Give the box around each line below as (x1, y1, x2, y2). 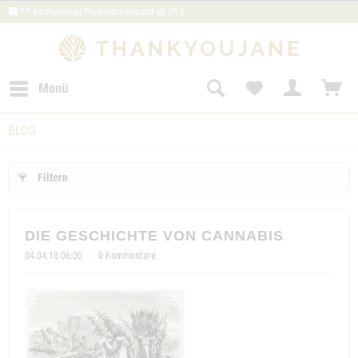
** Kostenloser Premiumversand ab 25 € (18, 6, 185, 18)
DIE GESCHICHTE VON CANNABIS (25, 227, 284, 244)
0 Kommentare (98, 249, 156, 261)
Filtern (38, 170, 68, 184)
